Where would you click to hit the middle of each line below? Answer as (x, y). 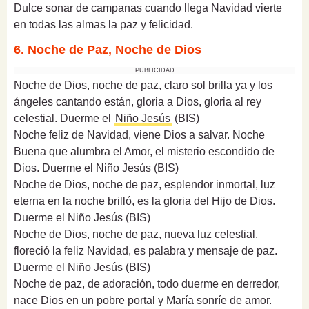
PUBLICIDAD (154, 70)
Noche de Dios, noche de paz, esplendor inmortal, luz (144, 184)
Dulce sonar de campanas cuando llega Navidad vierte (148, 8)
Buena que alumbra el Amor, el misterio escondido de (144, 151)
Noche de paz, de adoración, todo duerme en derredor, (147, 283)
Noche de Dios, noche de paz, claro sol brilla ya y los (143, 85)
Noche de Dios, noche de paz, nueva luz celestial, (136, 234)
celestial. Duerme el (64, 118)
